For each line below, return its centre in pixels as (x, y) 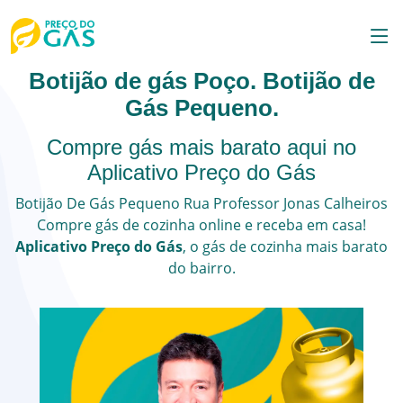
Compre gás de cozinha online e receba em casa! (201, 225)
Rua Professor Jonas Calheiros (286, 203)
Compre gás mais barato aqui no (201, 147)
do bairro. (201, 268)
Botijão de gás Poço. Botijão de (201, 81)
